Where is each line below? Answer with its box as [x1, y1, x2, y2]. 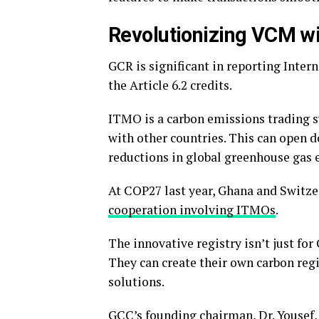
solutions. [108, 273, 167, 290]
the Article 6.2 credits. [108, 77, 234, 93]
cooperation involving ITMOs [108, 202, 276, 218]
